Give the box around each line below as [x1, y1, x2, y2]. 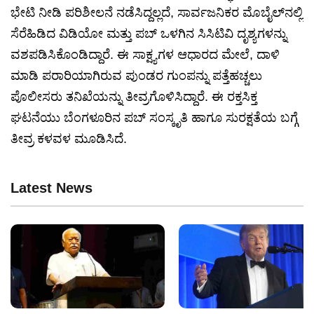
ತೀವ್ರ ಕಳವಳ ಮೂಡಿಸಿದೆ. [11, 132, 127, 146]
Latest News [11, 180, 93, 196]
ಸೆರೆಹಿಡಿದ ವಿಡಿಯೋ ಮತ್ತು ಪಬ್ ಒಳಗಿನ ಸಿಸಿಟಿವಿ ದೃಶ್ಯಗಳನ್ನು [11, 27, 287, 41]
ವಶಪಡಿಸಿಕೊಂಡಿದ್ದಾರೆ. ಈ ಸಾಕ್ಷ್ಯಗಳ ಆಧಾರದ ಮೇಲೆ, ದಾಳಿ [11, 48, 280, 62]
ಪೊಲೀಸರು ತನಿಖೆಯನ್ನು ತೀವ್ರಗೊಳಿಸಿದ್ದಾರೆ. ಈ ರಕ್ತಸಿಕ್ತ [11, 90, 257, 104]
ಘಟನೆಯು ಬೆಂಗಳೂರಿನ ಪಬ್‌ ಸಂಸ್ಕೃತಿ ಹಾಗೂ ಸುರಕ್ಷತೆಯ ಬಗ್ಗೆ [11, 111, 298, 125]
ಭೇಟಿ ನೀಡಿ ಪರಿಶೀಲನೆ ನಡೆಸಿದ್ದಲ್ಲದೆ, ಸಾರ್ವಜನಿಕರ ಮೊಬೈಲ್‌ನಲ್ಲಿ [11, 6, 303, 20]
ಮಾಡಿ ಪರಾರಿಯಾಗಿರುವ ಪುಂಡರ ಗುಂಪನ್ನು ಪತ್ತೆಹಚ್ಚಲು [11, 69, 262, 83]
